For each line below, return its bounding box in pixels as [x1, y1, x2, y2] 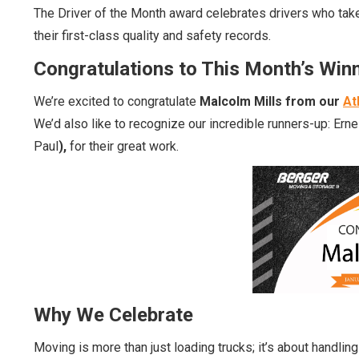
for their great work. [67, 139, 179, 154]
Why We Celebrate [34, 304, 193, 327]
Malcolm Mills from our [200, 94, 343, 109]
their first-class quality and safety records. [34, 28, 271, 43]
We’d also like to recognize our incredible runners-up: [34, 116, 333, 131]
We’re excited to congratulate [34, 94, 200, 109]
